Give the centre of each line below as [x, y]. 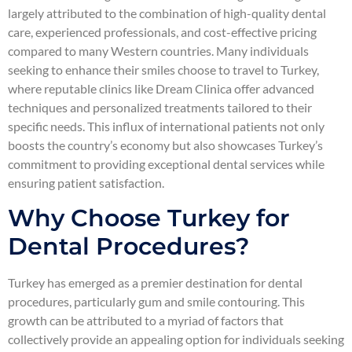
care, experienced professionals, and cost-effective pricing [162, 32]
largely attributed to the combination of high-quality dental [167, 13]
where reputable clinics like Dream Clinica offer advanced [161, 89]
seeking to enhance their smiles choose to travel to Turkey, [163, 70]
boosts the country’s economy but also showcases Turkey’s [165, 145]
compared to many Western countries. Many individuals [158, 51]
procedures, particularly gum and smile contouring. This [156, 301]
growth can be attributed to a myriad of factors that [146, 320]
